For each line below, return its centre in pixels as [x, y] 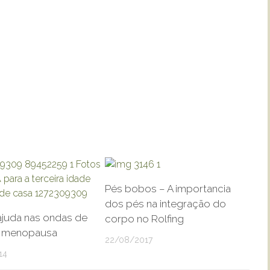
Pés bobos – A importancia [168, 189]
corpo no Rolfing [144, 219]
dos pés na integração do [165, 204]
